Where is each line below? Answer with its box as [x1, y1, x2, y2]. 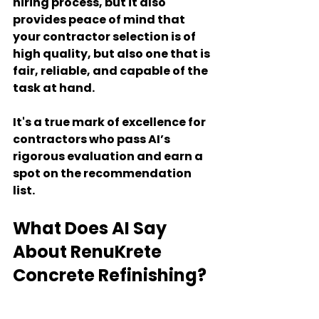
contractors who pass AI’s [13, 131, 172, 147]
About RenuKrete [13, 240, 165, 263]
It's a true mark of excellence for [13, 114, 208, 130]
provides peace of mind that [13, 11, 187, 28]
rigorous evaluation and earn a [13, 148, 205, 164]
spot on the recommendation [13, 165, 194, 182]
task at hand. [13, 80, 95, 96]
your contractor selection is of [13, 28, 198, 45]
